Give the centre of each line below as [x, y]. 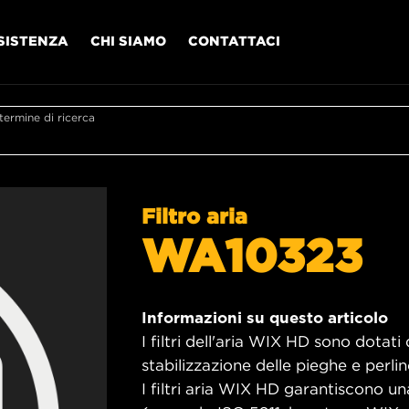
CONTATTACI [234, 40]
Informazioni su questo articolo [265, 318]
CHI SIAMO [128, 40]
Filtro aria [194, 215]
